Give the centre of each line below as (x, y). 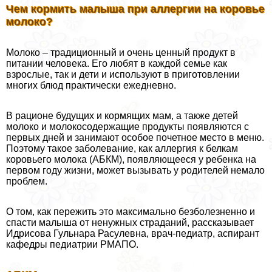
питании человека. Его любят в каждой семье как (117, 64)
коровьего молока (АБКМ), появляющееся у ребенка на (131, 160)
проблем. (27, 182)
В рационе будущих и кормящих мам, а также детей (122, 116)
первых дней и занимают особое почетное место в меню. (135, 138)
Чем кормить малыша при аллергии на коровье (135, 9)
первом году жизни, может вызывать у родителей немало (135, 171)
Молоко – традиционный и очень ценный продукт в (121, 53)
